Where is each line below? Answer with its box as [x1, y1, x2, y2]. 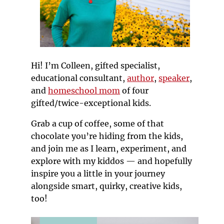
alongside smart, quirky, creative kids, [31, 180, 182, 191]
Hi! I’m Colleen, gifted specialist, [31, 60, 160, 70]
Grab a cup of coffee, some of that [31, 118, 164, 128]
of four [120, 85, 149, 95]
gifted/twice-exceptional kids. [31, 97, 151, 108]
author [127, 72, 154, 83]
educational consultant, [31, 72, 127, 83]
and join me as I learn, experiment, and [31, 143, 187, 153]
